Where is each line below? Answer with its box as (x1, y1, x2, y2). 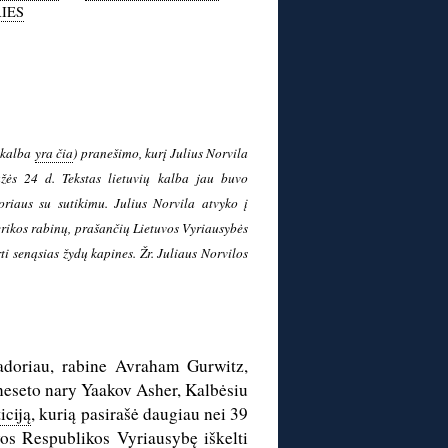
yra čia (35, 144, 74, 163)
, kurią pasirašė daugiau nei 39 (31, 402, 249, 426)
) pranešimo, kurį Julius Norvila (73, 144, 249, 163)
